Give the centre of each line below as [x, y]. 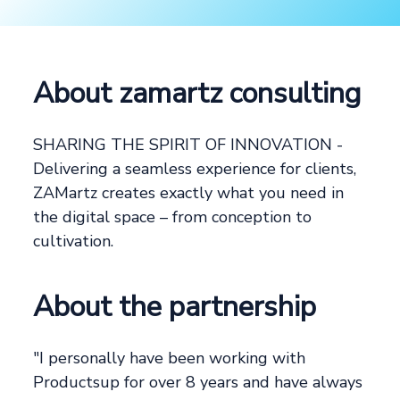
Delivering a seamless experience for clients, [195, 169]
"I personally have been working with [170, 358]
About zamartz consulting [197, 93]
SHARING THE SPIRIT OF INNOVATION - [188, 145]
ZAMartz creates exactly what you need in [189, 193]
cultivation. [74, 241]
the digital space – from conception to [173, 217]
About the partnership [175, 307]
